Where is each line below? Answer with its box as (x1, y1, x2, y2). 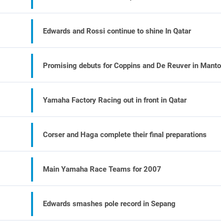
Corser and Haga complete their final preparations (43, 130, 207, 139)
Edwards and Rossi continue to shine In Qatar (43, 27, 191, 36)
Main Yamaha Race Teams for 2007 (43, 165, 162, 174)
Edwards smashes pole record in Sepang (43, 199, 176, 208)
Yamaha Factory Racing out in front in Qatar (43, 96, 187, 105)
